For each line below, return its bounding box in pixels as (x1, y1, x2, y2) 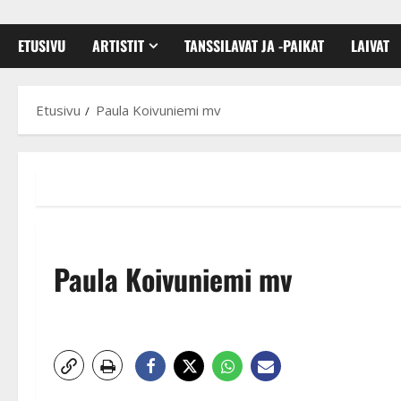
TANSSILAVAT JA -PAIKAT (184, 34, 324, 56)
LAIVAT (351, 34, 389, 56)
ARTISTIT (92, 34, 144, 56)
